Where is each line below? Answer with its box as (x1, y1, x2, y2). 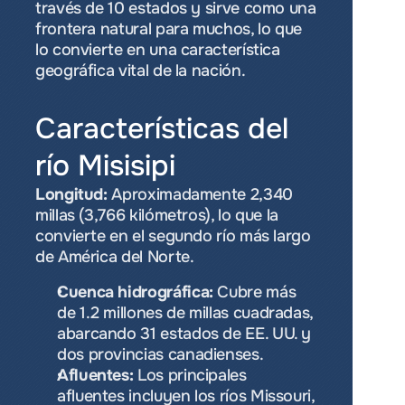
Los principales (133, 365, 247, 385)
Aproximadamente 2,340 (107, 184, 293, 204)
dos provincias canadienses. (57, 344, 264, 364)
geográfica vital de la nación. (35, 61, 246, 80)
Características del (35, 110, 288, 147)
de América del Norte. (35, 247, 194, 267)
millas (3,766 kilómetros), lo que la (35, 205, 279, 225)
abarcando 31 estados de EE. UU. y (57, 324, 312, 344)
